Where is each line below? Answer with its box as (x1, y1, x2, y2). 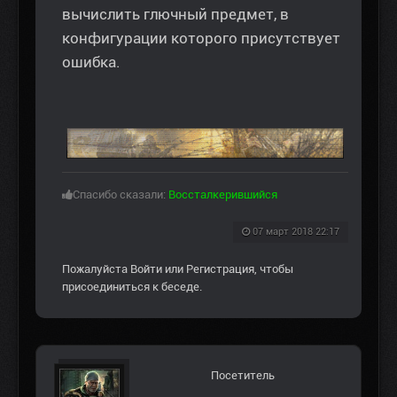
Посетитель (211, 369, 275, 383)
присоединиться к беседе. (62, 280, 202, 294)
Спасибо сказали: (73, 188, 168, 202)
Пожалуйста (62, 262, 130, 276)
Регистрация (186, 262, 254, 276)
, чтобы (254, 262, 293, 276)
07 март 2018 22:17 (253, 226, 339, 238)
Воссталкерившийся (168, 188, 277, 202)
